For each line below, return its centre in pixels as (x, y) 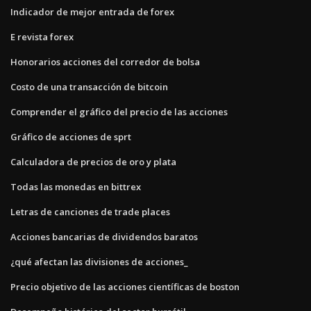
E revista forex (42, 36)
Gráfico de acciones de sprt (71, 136)
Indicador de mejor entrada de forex (92, 11)
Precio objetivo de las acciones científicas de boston (125, 286)
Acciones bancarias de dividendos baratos (104, 236)
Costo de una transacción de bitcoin (89, 86)
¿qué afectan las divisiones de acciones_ (99, 261)
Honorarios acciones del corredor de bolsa (105, 61)
